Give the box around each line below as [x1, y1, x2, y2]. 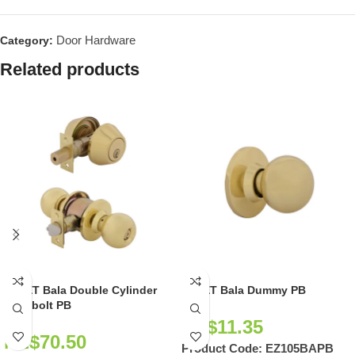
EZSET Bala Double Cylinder [4, 284, 157, 296]
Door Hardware [56, 33, 136, 47]
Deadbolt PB [4, 299, 71, 311]
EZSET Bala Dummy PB [181, 284, 306, 296]
